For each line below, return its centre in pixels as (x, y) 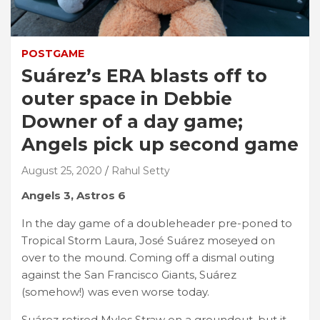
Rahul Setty (141, 170)
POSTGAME (53, 53)
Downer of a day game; (132, 121)
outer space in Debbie (127, 98)
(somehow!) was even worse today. (115, 291)
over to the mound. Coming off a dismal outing (148, 257)
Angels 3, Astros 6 (74, 195)
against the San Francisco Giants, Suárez (129, 274)
